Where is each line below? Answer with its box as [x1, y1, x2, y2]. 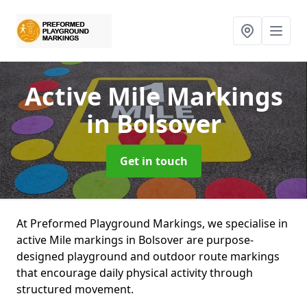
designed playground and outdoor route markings [16, 249, 280, 264]
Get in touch [119, 153, 188, 169]
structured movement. [16, 282, 134, 297]
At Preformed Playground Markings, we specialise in [16, 216, 288, 231]
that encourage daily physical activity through [16, 265, 253, 280]
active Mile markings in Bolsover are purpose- [16, 232, 254, 247]
